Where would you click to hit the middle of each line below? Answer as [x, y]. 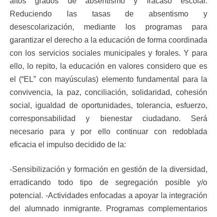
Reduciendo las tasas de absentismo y [108, 14]
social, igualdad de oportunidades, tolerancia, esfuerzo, [108, 106]
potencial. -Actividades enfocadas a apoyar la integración [108, 196]
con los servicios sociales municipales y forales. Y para [108, 53]
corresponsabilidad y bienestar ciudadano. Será [108, 119]
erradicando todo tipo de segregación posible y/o [108, 183]
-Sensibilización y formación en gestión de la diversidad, [108, 170]
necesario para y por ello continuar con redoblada [108, 132]
